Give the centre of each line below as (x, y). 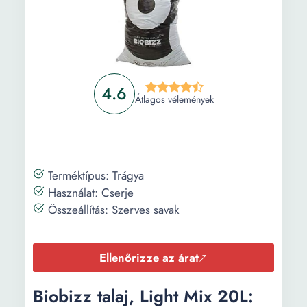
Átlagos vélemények (174, 99)
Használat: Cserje (89, 193)
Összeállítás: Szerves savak (112, 210)
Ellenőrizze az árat (149, 258)
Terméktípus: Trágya (94, 175)
